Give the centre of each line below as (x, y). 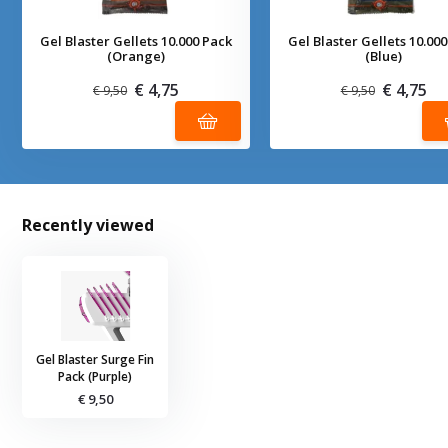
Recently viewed (88, 225)
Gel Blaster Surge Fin (95, 360)
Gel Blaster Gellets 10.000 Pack (136, 41)
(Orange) (136, 56)
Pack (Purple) (95, 377)
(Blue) (384, 56)
